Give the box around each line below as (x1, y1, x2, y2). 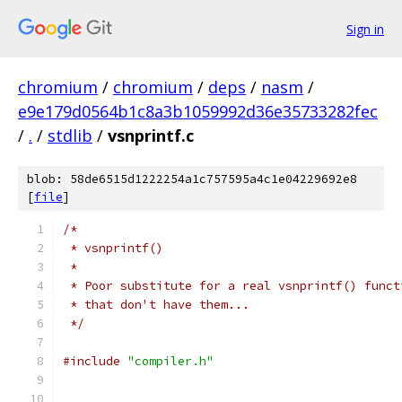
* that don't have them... (63, 297, 249, 312)
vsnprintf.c (108, 125, 194, 146)
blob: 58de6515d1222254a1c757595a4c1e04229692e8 (27, 171, 357, 187)
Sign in (346, 20, 384, 38)
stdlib (48, 125, 92, 146)
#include (63, 354, 120, 369)
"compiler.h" (127, 354, 214, 369)
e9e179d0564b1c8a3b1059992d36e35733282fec (18, 100, 378, 122)
